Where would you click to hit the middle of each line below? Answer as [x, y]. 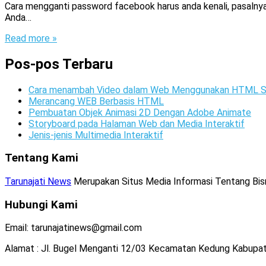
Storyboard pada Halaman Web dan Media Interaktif [137, 123]
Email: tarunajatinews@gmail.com [73, 228]
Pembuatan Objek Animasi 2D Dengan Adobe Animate [140, 112]
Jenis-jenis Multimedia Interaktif [96, 135]
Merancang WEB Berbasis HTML [96, 101]
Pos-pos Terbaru [59, 64]
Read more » [31, 38]
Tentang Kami [42, 158]
